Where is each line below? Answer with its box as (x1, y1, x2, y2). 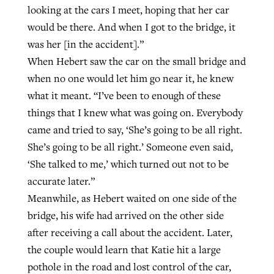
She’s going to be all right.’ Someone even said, (27, 140, 233, 154)
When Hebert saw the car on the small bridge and (27, 54, 246, 68)
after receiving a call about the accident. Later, (27, 226, 232, 240)
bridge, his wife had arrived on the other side (27, 209, 224, 223)
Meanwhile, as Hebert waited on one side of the (27, 191, 237, 206)
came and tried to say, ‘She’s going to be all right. (27, 123, 242, 137)
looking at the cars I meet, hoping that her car (27, 3, 229, 17)
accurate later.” (27, 174, 95, 188)
